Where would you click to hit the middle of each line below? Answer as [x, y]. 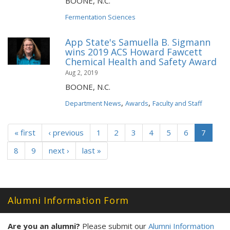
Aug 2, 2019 [82, 72]
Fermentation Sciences [100, 17]
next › [59, 150]
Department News [93, 103]
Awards [137, 103]
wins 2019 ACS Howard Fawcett [134, 52]
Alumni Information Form [69, 200]
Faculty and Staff [177, 103]
